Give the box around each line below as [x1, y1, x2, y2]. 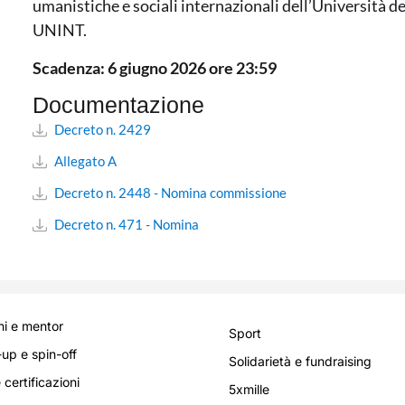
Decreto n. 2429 [54, 121, 151, 138]
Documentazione [33, 92, 204, 118]
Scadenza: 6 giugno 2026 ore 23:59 [33, 57, 277, 78]
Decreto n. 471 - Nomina [54, 216, 199, 233]
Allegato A [54, 153, 117, 170]
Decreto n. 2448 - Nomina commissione [54, 184, 287, 202]
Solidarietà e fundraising [229, 353, 372, 370]
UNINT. [33, 20, 87, 41]
